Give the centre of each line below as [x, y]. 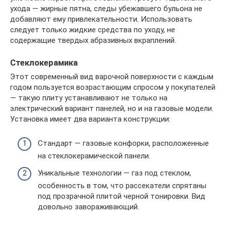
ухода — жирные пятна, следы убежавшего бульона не [106, 8]
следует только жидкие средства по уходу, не [93, 30]
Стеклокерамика [44, 63]
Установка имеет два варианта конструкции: [90, 119]
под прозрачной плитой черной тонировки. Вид [122, 196]
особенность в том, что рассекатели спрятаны [122, 185]
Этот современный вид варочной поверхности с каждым [112, 76]
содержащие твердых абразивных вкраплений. [93, 40]
